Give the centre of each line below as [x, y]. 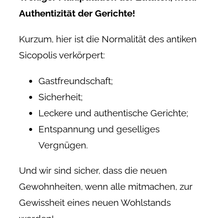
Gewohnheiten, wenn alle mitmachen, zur [106, 186]
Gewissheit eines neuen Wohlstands [95, 202]
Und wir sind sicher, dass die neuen [93, 170]
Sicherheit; [60, 97]
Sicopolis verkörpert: [62, 55]
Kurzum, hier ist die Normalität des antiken [108, 39]
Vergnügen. [63, 145]
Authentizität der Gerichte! [77, 13]
